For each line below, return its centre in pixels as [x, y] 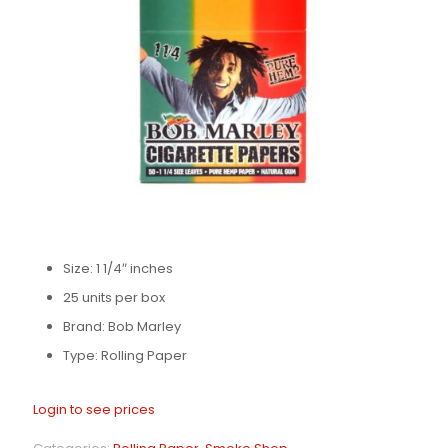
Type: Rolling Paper [125, 356]
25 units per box [114, 298]
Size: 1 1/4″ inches [118, 269]
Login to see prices [94, 410]
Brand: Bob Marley [122, 327]
